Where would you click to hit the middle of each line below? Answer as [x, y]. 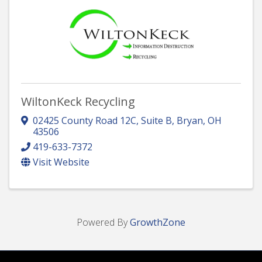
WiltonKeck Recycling [78, 101]
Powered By [103, 223]
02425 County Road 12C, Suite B [102, 121]
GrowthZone [158, 223]
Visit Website [61, 162]
